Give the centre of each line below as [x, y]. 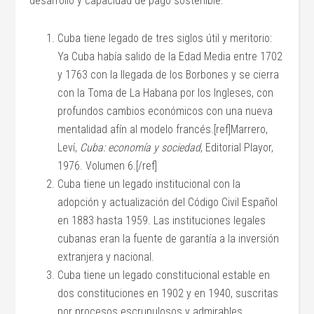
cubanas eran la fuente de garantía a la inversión [169, 239]
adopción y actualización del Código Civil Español [168, 202]
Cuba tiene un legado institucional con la [149, 184]
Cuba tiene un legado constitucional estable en [164, 275]
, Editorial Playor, [237, 148]
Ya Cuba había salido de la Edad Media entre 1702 [170, 56]
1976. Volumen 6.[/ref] [108, 166]
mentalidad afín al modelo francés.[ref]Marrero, [163, 129]
